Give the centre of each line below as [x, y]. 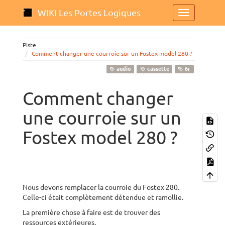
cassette [157, 69]
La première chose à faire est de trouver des [91, 212]
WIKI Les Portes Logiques [89, 13]
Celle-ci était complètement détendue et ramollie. [103, 197]
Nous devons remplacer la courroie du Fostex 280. [101, 187]
